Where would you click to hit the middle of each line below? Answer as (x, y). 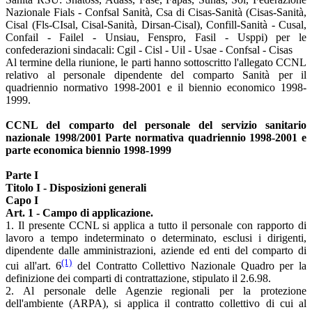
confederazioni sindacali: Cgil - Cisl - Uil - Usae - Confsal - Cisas (149, 49)
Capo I (22, 200)
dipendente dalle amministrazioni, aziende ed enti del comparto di (156, 250)
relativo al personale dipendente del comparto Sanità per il (156, 75)
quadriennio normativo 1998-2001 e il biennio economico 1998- (156, 87)
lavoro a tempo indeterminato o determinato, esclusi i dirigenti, (156, 237)
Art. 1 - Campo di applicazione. (79, 212)
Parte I (22, 175)
